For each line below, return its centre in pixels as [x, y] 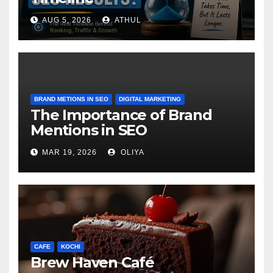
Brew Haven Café [92, 263]
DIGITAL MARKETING [150, 99]
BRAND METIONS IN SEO [71, 99]
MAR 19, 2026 [69, 153]
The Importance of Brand [121, 115]
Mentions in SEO [89, 130]
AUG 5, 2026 [67, 20]
